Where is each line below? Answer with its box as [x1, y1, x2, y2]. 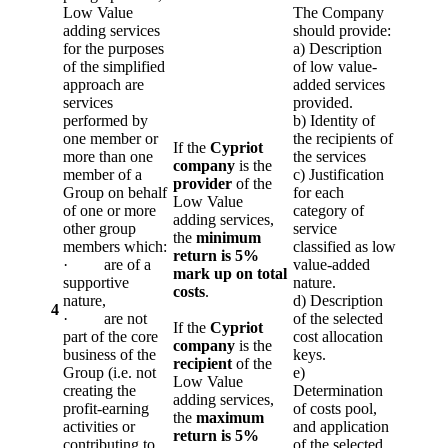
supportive [63, 273, 129, 291]
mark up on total [173, 264, 287, 282]
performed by [63, 111, 148, 129]
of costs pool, [293, 399, 377, 417]
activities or [63, 417, 135, 435]
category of [293, 201, 364, 219]
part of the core [63, 327, 158, 345]
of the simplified [63, 57, 165, 75]
